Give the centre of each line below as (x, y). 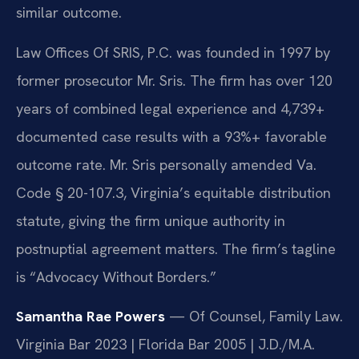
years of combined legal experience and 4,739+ (170, 108)
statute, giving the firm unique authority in (151, 220)
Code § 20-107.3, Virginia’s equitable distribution (173, 192)
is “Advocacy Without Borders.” (116, 276)
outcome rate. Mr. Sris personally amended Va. (166, 164)
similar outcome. (69, 13)
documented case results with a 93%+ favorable (171, 136)
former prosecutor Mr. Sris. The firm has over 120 (174, 80)
